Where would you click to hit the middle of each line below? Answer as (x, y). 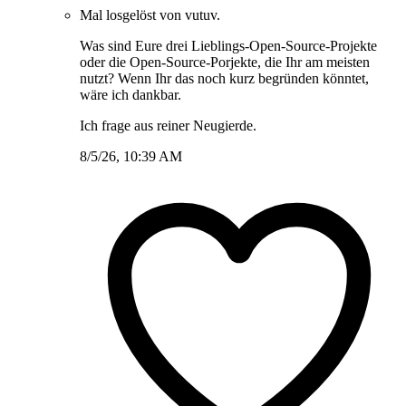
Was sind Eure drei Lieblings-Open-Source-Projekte (228, 46)
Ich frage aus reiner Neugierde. (168, 126)
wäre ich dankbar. (130, 95)
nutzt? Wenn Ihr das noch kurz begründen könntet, (224, 79)
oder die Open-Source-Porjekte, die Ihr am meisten (225, 63)
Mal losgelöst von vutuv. (150, 15)
